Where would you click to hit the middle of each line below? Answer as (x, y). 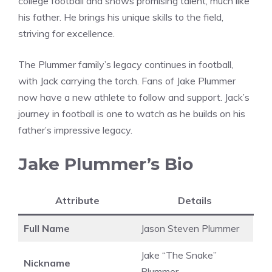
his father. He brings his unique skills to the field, (121, 17)
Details (195, 200)
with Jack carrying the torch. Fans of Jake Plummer (127, 80)
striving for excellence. (66, 33)
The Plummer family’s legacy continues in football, (126, 64)
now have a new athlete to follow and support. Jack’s (134, 97)
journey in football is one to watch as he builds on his (132, 113)
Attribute (77, 200)
